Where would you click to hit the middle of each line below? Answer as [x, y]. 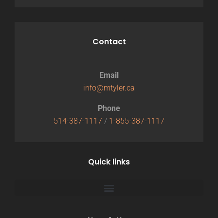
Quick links [109, 162]
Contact [109, 42]
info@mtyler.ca [109, 88]
